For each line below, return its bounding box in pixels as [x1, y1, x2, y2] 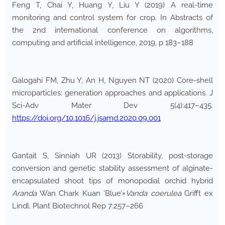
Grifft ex [181, 189, 213, 198]
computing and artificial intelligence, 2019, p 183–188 [12, 38, 193, 48]
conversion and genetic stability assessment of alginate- [12, 164, 213, 173]
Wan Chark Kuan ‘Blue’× [37, 189, 126, 198]
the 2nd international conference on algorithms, [12, 26, 213, 35]
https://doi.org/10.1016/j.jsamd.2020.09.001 [12, 114, 161, 123]
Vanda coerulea [126, 189, 181, 198]
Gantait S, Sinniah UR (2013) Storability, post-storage [12, 151, 213, 161]
